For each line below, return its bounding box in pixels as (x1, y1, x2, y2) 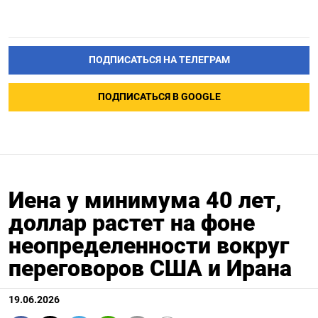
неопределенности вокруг (9, 232, 289, 260)
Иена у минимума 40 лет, (9, 187, 282, 214)
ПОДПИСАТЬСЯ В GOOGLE (97, 91, 221, 104)
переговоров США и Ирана (9, 255, 292, 283)
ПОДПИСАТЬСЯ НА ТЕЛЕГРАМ (88, 54, 230, 67)
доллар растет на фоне (9, 209, 255, 237)
